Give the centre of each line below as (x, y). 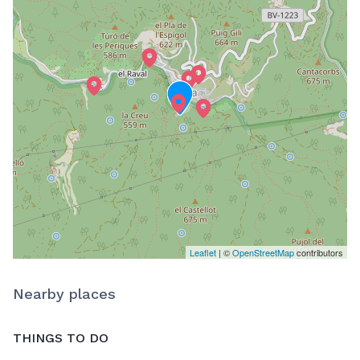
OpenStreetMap (263, 253)
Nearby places (64, 294)
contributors (319, 253)
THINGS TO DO (61, 338)
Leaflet (203, 253)
